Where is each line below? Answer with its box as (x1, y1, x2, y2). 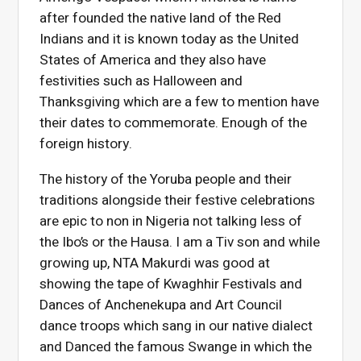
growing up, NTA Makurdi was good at (39, 253, 271, 274)
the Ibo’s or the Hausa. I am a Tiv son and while (39, 232, 321, 253)
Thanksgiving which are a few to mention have (39, 92, 320, 113)
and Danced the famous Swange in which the (39, 337, 313, 358)
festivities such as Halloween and (39, 71, 243, 92)
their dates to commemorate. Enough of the (39, 113, 308, 134)
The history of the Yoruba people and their (39, 169, 293, 190)
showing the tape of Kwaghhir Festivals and (39, 274, 303, 295)
